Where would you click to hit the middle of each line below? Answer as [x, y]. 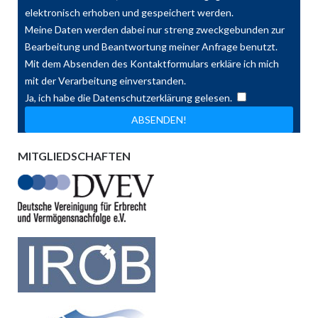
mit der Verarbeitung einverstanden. [105, 80]
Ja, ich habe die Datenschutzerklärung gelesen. [128, 97]
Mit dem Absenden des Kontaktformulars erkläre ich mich [152, 63]
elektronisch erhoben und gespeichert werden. [129, 12]
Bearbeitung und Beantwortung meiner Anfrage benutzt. [151, 46]
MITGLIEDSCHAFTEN [74, 155]
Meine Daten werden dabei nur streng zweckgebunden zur [154, 29]
